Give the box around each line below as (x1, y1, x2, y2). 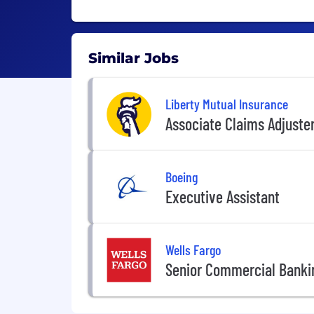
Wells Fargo (165, 240, 221, 258)
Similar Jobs (88, 50, 179, 67)
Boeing (165, 168, 198, 185)
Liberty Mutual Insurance (165, 95, 288, 112)
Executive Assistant (165, 186, 280, 207)
